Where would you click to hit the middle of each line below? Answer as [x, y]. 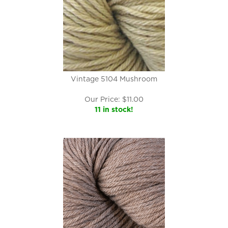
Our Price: [102, 99]
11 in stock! [114, 109]
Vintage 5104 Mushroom [114, 79]
